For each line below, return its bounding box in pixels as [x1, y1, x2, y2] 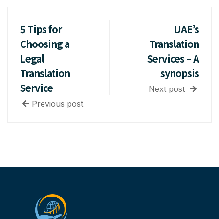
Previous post [32, 99, 83, 109]
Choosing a [20, 37, 69, 51]
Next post [149, 84, 187, 94]
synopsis [160, 66, 199, 81]
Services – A [147, 51, 199, 66]
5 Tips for [20, 22, 62, 37]
